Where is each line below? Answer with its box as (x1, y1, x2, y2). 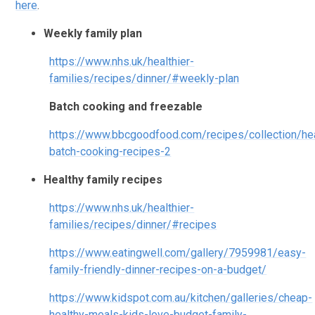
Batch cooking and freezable (49, 99, 203, 113)
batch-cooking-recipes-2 (49, 144, 172, 158)
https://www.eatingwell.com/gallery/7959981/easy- (49, 245, 307, 259)
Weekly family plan (44, 26, 143, 40)
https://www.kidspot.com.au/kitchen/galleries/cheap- (49, 290, 313, 304)
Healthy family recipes (44, 172, 163, 186)
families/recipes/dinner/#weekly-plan (49, 71, 240, 85)
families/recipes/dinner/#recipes (49, 217, 217, 231)
